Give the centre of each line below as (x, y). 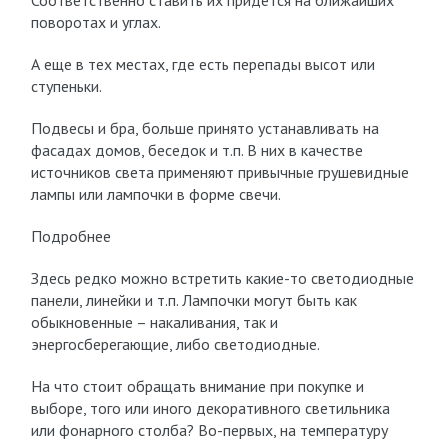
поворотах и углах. (95, 22)
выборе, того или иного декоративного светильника (210, 408)
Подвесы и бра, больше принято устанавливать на (204, 128)
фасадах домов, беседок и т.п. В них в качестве (196, 150)
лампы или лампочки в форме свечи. (155, 194)
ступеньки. (66, 86)
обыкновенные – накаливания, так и (154, 322)
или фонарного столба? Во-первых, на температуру (209, 430)
